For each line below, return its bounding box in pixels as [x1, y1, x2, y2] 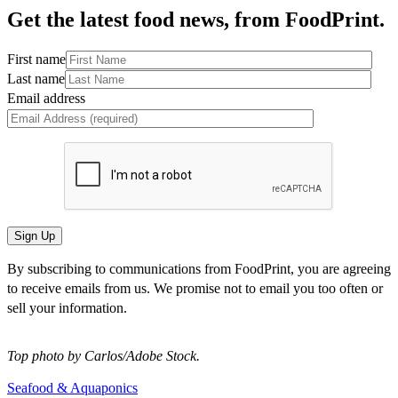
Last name [7, 70, 65, 86]
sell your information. [7, 299, 127, 315]
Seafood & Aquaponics [7, 379, 138, 395]
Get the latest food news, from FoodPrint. [7, 7, 385, 31]
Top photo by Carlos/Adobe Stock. [7, 347, 200, 363]
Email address [7, 90, 85, 106]
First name [7, 51, 66, 67]
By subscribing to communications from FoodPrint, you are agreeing [7, 260, 391, 276]
